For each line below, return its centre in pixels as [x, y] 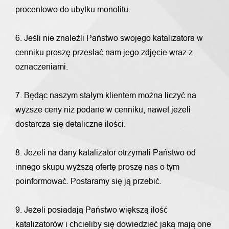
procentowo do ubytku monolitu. [73, 9]
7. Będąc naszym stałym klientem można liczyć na [106, 95]
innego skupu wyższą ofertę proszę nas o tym [97, 167]
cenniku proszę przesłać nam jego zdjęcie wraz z [104, 52]
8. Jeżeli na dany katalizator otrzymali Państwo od [106, 153]
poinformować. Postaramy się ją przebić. [88, 181]
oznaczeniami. [42, 67]
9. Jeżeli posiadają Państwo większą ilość [91, 210]
